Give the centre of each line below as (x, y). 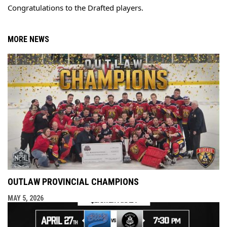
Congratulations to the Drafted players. (75, 7)
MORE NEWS (28, 39)
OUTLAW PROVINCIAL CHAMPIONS (73, 182)
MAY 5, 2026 (26, 198)
